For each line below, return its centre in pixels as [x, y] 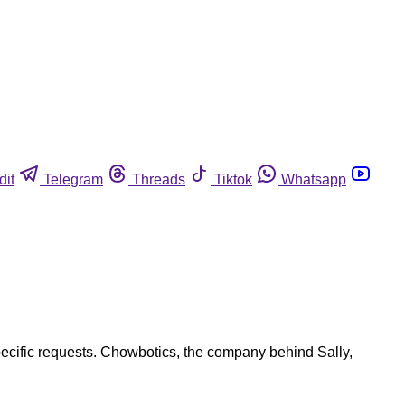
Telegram [73, 179]
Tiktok [233, 179]
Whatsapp [314, 179]
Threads [159, 179]
